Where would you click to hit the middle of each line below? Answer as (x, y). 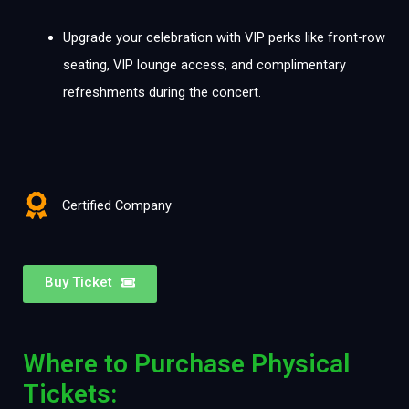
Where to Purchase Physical (186, 364)
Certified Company (116, 206)
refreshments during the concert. (162, 93)
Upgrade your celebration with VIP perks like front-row (224, 38)
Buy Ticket (79, 283)
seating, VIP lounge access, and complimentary (204, 65)
